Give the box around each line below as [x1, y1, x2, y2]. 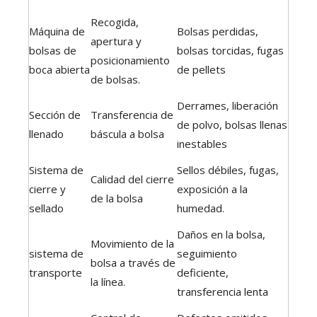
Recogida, [91, 15, 139, 30]
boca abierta [29, 62, 90, 77]
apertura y [91, 34, 142, 49]
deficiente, [177, 265, 229, 280]
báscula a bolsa [91, 127, 164, 142]
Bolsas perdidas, [177, 24, 258, 39]
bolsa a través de [91, 255, 175, 270]
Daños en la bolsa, [177, 227, 265, 242]
